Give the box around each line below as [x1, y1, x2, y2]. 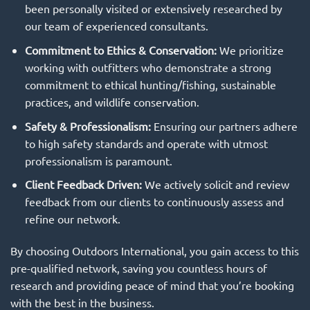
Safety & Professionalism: [24, 118, 151, 133]
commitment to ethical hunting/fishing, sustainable [24, 77, 276, 91]
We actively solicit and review [141, 177, 289, 192]
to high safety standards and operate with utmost [24, 136, 268, 150]
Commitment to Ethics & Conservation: [24, 42, 217, 57]
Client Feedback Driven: [24, 177, 142, 192]
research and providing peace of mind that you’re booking [10, 277, 294, 292]
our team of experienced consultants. [24, 19, 208, 33]
